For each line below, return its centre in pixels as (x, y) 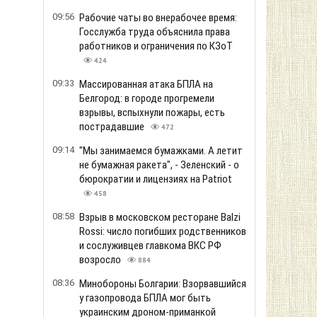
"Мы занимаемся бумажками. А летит (161, 151)
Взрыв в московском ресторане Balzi (160, 217)
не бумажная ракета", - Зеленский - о (159, 165)
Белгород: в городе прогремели (147, 98)
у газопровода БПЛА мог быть (145, 298)
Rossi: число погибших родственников (163, 231)
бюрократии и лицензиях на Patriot (156, 179)
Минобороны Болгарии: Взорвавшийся (163, 284)
